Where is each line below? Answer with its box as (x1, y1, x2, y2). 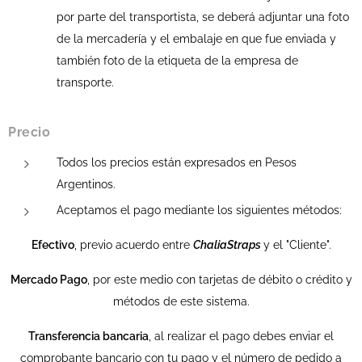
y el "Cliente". (263, 238, 331, 251)
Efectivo (31, 238, 74, 251)
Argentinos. (57, 178, 116, 191)
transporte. (57, 76, 114, 89)
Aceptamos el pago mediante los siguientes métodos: (57, 204, 342, 217)
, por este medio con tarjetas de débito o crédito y (86, 273, 352, 286)
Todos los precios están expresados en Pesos (57, 156, 297, 169)
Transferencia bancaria (28, 330, 149, 343)
